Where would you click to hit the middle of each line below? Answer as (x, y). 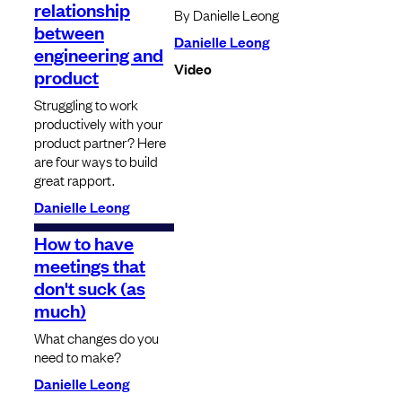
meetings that (90, 265)
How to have (84, 243)
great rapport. (74, 180)
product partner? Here (100, 142)
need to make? (78, 357)
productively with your (98, 123)
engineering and (99, 54)
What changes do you (96, 338)
